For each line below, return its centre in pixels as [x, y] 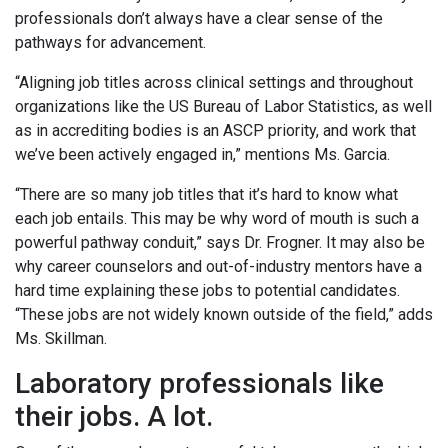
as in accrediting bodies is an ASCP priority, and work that [215, 130]
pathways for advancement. [110, 42]
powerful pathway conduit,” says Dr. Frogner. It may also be [220, 242]
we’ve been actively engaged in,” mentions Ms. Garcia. [202, 154]
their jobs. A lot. [114, 416]
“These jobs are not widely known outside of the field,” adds [224, 314]
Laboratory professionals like [199, 383]
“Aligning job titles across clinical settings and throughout [214, 82]
